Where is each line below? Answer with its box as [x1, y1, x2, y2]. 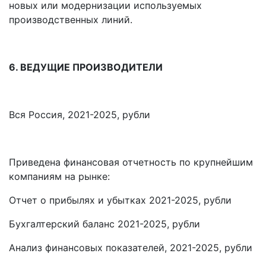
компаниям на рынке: [9, 170, 110, 183]
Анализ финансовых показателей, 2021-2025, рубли [9, 242, 252, 254]
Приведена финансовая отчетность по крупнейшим [9, 156, 253, 169]
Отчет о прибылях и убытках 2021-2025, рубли [9, 194, 232, 207]
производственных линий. [9, 14, 132, 26]
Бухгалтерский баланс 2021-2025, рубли [9, 218, 200, 230]
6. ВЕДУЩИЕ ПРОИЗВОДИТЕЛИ [9, 61, 163, 74]
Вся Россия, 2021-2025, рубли [9, 109, 150, 121]
